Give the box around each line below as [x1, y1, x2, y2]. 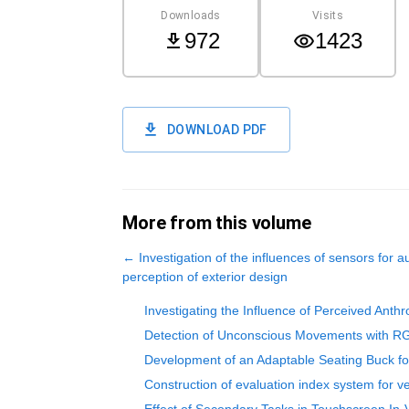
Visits [311, 8, 344, 22]
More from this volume [122, 212, 311, 234]
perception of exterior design [122, 269, 288, 284]
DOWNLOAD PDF [167, 122, 267, 137]
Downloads [161, 8, 221, 22]
